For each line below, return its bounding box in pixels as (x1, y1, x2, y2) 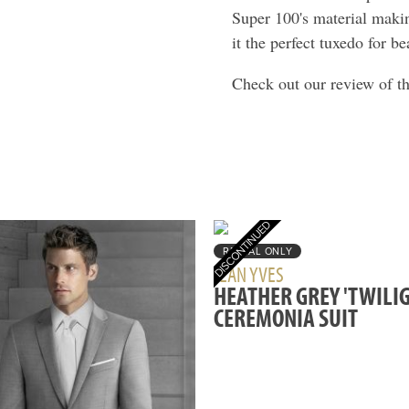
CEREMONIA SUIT (214, 301, 358, 333)
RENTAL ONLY (223, 246, 293, 257)
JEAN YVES (214, 260, 284, 288)
